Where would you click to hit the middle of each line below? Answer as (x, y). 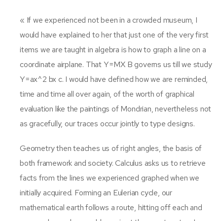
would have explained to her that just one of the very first (114, 35)
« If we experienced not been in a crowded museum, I (109, 20)
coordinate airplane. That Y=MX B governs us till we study (116, 64)
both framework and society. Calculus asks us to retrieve (113, 163)
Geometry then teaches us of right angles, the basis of (111, 148)
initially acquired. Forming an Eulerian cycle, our (96, 192)
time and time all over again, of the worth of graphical (107, 94)
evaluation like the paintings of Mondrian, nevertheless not (116, 109)
